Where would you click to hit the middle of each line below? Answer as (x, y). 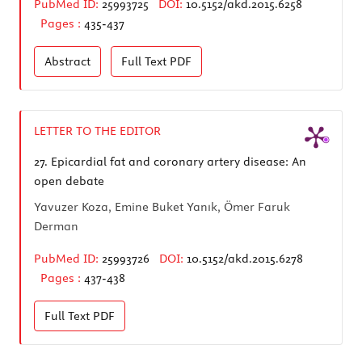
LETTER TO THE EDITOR (97, 130)
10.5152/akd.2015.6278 (245, 258)
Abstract (67, 61)
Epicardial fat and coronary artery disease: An (177, 161)
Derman (56, 226)
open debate (69, 181)
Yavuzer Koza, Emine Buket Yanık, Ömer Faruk (162, 206)
